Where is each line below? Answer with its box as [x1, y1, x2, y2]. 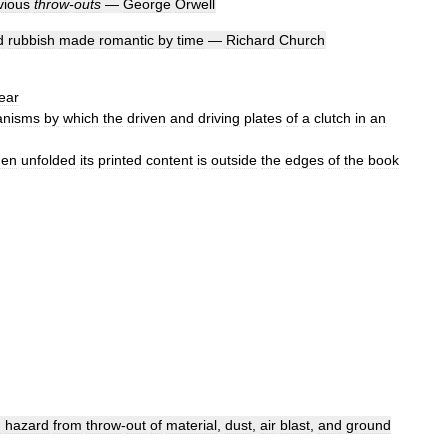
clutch [314, 110, 351, 126]
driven [127, 110, 166, 126]
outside [211, 152, 257, 168]
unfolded [21, 152, 76, 168]
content [146, 152, 193, 168]
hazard [5, 416, 49, 433]
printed [98, 152, 142, 168]
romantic [99, 32, 154, 48]
